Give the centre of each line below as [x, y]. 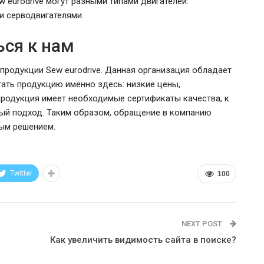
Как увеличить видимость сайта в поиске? [143, 240]
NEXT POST [202, 223]
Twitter [21, 173]
